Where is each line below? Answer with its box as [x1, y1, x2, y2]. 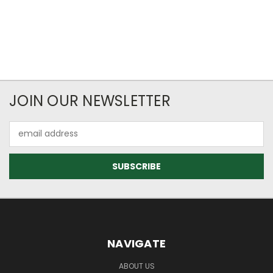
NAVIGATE [107, 235, 166, 251]
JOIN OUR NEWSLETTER [9, 90, 171, 111]
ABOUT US [118, 260, 155, 271]
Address [9, 133, 43, 146]
